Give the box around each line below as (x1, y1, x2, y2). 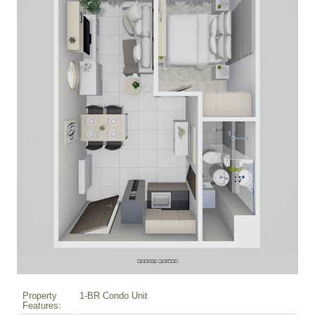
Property (22, 291, 57, 302)
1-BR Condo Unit (79, 291, 148, 302)
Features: (22, 301, 61, 311)
